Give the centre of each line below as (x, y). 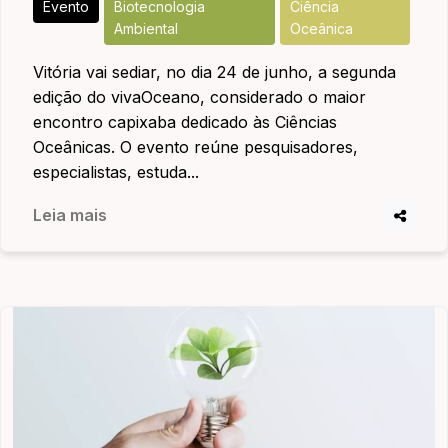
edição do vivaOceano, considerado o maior (199, 97)
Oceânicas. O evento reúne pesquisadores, (195, 147)
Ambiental (146, 28)
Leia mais (70, 215)
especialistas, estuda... (116, 172)
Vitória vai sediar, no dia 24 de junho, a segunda (214, 72)
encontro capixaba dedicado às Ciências (185, 122)
